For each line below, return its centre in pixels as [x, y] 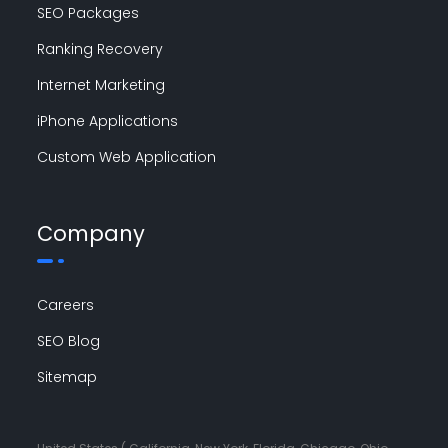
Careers [66, 304]
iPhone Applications [108, 120]
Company [91, 233]
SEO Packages [88, 12]
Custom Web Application [127, 156]
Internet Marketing [101, 84]
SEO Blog [69, 340]
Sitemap [67, 376]
